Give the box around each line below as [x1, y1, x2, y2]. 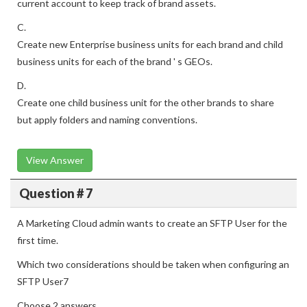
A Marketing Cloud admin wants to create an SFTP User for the [17, 217, 287, 229]
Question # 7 [19, 185, 93, 201]
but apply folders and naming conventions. [17, 114, 197, 125]
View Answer [26, 154, 84, 166]
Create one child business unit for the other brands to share [17, 97, 274, 108]
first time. [17, 234, 58, 246]
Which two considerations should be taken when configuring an [17, 258, 289, 270]
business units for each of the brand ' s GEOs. [17, 56, 212, 67]
